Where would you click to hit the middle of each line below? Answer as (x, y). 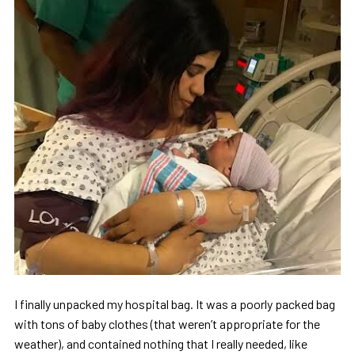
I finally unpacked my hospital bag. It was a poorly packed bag (174, 304)
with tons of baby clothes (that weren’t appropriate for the (167, 324)
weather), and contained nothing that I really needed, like (160, 344)
